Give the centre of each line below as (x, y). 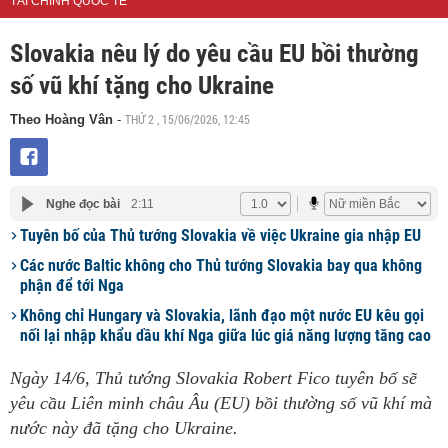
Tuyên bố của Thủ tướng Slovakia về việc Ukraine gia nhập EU (220, 235)
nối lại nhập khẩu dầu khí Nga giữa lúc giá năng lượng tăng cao (225, 335)
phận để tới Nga (72, 285)
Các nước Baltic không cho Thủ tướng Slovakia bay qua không (221, 265)
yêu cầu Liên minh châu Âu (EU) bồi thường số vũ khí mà (221, 403)
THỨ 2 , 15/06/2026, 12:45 (187, 119)
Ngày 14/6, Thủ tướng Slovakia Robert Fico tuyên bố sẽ (213, 378)
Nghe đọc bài (82, 203)
